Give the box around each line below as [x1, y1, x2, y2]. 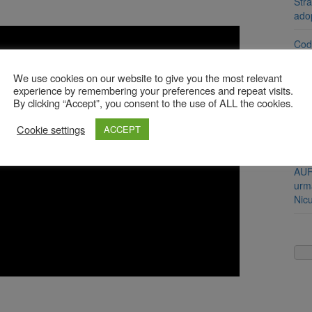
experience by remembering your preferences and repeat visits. [13, 83, 293, 97]
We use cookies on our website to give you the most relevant [13, 70, 282, 85]
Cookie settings [17, 121, 85, 136]
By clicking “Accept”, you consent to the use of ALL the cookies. [13, 95, 293, 110]
